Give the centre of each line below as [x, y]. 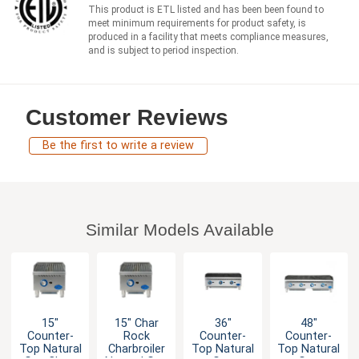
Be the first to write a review [118, 146]
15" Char [136, 324]
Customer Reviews [127, 117]
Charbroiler [136, 349]
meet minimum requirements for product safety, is [197, 23]
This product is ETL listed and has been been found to [206, 9]
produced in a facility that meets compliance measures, [208, 36]
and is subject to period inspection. [163, 50]
